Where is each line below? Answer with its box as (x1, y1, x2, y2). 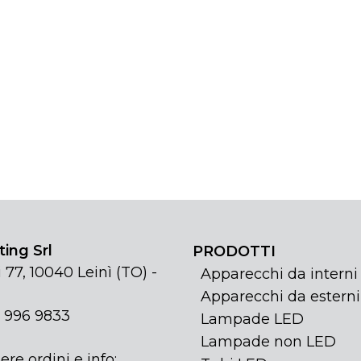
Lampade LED (201, 310, 304, 329)
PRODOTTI (193, 243, 276, 261)
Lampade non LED (201, 333, 336, 351)
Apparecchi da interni (201, 265, 358, 284)
